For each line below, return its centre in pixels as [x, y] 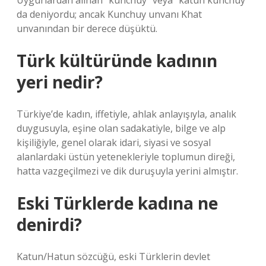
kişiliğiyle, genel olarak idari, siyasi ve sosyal [114, 142]
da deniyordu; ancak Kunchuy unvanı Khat [109, 14]
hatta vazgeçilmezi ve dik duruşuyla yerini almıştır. [127, 171]
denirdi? [49, 224]
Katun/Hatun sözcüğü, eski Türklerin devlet [113, 256]
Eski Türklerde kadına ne [117, 203]
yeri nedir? [60, 82]
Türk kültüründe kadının [117, 61]
